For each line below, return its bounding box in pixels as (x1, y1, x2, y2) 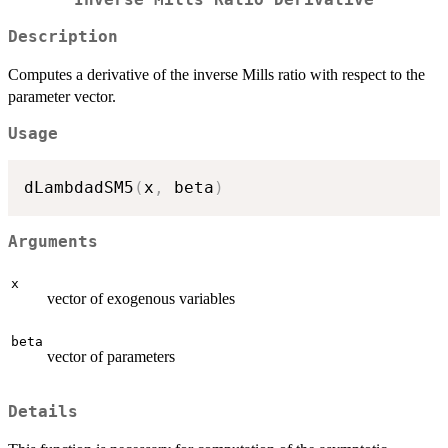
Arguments (8, 233, 98, 252)
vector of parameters (47, 347, 175, 365)
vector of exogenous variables (47, 289, 235, 307)
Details (8, 403, 78, 422)
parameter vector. (8, 87, 116, 105)
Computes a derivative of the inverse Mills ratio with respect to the (8, 65, 425, 83)
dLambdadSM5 (24, 178, 134, 198)
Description (8, 27, 118, 46)
